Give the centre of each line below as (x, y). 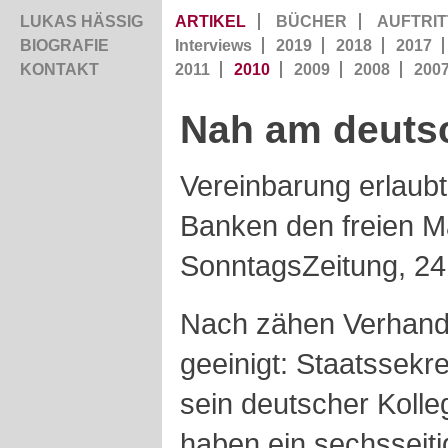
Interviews (213, 45)
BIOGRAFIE (64, 45)
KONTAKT (59, 69)
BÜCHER (311, 21)
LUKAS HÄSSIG (81, 21)
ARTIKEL (210, 21)
